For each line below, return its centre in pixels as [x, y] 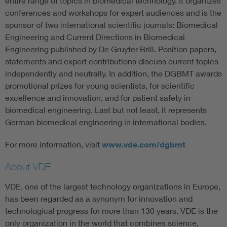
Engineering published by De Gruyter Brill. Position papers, [111, 49]
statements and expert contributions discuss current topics [112, 61]
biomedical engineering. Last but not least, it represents [106, 110]
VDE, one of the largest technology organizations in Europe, [113, 186]
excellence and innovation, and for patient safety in [98, 98]
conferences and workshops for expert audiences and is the [113, 13]
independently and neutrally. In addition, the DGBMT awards [113, 73]
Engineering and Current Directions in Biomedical [95, 37]
